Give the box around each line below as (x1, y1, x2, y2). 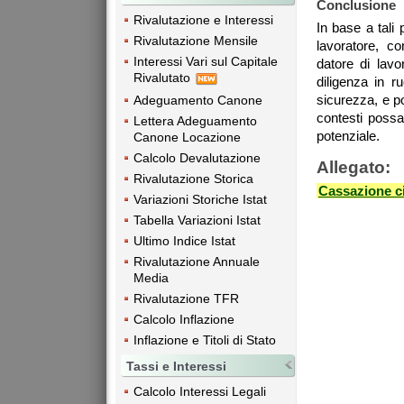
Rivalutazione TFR (133, 290, 239, 306)
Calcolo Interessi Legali (133, 383, 266, 399)
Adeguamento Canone (133, 92, 262, 107)
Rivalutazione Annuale (133, 253, 260, 269)
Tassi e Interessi (126, 358, 226, 373)
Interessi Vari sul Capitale (133, 54, 278, 69)
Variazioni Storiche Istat (133, 191, 267, 207)
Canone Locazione (133, 129, 241, 144)
